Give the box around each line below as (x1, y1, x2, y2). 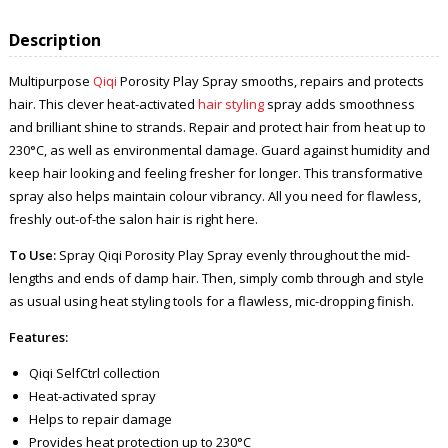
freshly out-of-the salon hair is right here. (8, 209, 258, 228)
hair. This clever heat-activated (8, 94, 198, 113)
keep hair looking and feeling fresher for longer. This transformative (8, 163, 423, 182)
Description (8, 28, 101, 51)
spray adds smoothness (263, 94, 415, 113)
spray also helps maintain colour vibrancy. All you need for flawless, (8, 186, 421, 205)
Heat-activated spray (28, 386, 156, 405)
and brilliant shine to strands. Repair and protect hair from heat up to (8, 117, 426, 136)
